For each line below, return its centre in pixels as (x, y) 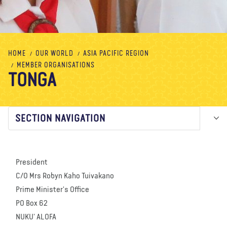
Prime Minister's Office (52, 190)
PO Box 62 (32, 203)
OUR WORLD (54, 53)
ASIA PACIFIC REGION (116, 53)
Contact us (142, 15)
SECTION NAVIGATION (60, 118)
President (32, 162)
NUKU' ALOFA (36, 217)
